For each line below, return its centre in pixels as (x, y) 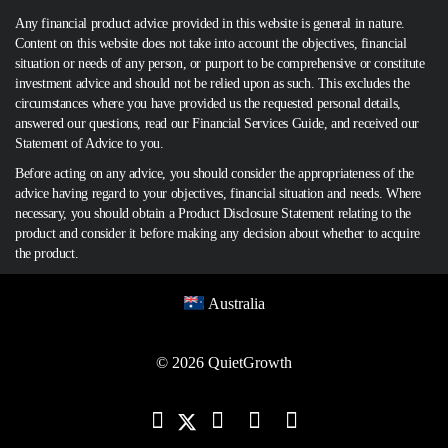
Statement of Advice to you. (89, 144)
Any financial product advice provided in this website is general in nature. (210, 24)
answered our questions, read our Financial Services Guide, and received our (217, 124)
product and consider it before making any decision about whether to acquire (217, 234)
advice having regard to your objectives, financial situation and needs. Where (218, 194)
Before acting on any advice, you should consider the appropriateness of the (214, 174)
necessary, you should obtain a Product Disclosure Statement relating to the (213, 214)
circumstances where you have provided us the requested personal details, (208, 104)
